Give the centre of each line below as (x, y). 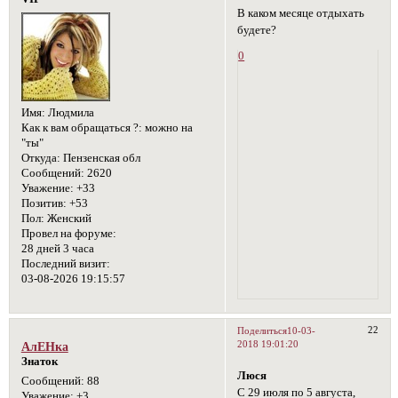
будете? (257, 31)
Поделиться (263, 331)
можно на (167, 127)
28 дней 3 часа (57, 248)
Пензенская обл (100, 158)
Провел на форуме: (68, 233)
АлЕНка (44, 346)
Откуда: (40, 158)
